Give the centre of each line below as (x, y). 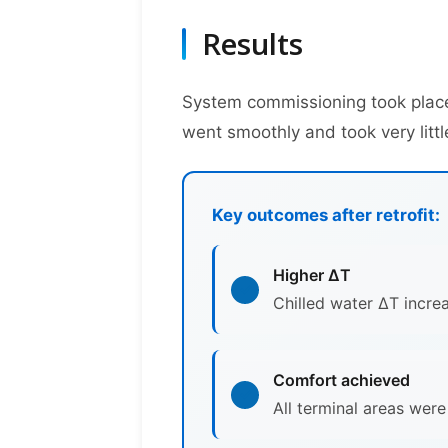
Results (252, 43)
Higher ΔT (312, 275)
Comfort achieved (341, 380)
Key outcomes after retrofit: (326, 215)
